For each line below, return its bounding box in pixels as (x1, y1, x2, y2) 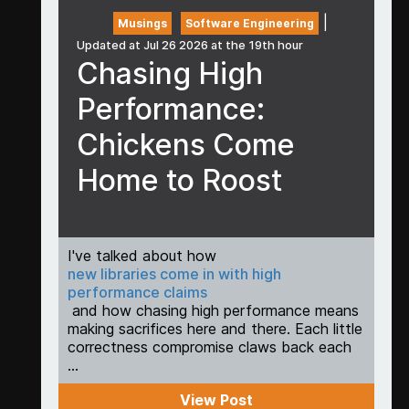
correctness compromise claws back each (67, 338, 351, 357)
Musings (117, 16, 167, 30)
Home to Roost (76, 162, 282, 198)
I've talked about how (67, 246, 216, 266)
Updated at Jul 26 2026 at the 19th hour (76, 37, 303, 52)
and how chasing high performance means (67, 301, 359, 320)
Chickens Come (76, 126, 295, 163)
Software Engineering (184, 16, 314, 30)
